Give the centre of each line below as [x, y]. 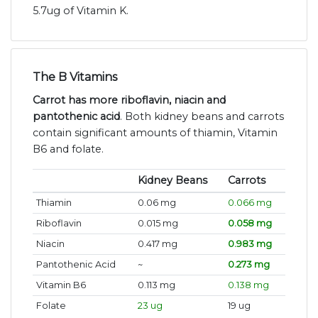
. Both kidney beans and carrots [202, 117]
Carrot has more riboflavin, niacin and [129, 100]
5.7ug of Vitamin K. [81, 11]
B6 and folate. [68, 149]
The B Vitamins [75, 77]
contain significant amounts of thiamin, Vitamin [155, 133]
